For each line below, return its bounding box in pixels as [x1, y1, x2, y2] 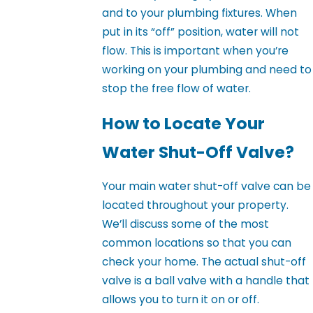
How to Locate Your [102, 111, 265, 135]
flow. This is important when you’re [102, 43, 289, 59]
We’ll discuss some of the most [102, 217, 270, 232]
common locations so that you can [102, 235, 292, 251]
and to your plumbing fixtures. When [102, 6, 298, 21]
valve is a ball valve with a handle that [102, 273, 310, 289]
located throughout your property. [102, 198, 289, 213]
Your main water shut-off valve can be [102, 179, 312, 194]
